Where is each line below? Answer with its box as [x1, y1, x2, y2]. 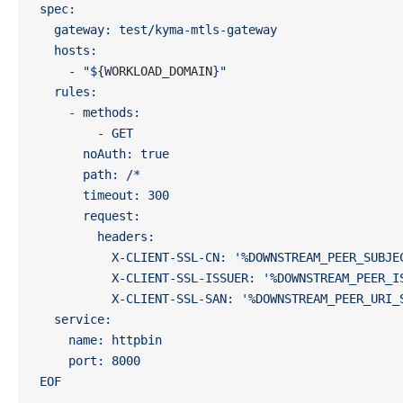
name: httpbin [40, 333, 162, 347]
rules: [40, 85, 97, 99]
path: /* [40, 167, 140, 182]
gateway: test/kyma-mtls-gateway [40, 22, 277, 37]
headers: [40, 229, 155, 244]
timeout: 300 [40, 188, 169, 202]
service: [40, 312, 112, 327]
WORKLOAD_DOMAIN [104, 64, 212, 78]
